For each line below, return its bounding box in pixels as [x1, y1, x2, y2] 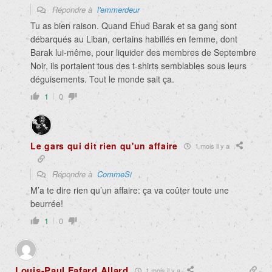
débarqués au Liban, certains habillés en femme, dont [30, 33, 237, 46]
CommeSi [97, 168, 132, 180]
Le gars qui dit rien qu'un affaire [30, 140, 178, 152]
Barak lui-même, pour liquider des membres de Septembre [30, 46, 256, 59]
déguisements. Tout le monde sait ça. [30, 73, 174, 86]
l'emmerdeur [97, 4, 140, 16]
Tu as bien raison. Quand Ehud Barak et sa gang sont [30, 19, 237, 32]
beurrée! [30, 197, 63, 210]
